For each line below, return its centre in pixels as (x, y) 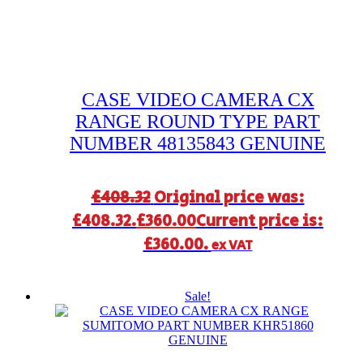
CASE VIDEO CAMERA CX (198, 99)
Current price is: (260, 221)
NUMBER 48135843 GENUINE (198, 143)
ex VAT (232, 245)
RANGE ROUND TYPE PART (198, 121)
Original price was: (229, 198)
